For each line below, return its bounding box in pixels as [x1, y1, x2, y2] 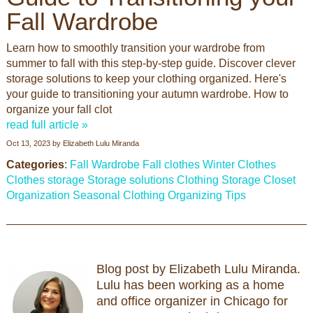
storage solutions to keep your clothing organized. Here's [6, 73, 286, 85]
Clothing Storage [176, 174, 261, 186]
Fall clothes [142, 159, 200, 170]
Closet [263, 174, 296, 186]
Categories [6, 159, 64, 170]
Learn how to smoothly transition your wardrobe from [6, 42, 265, 54]
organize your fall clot [6, 103, 112, 115]
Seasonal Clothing [72, 189, 165, 201]
